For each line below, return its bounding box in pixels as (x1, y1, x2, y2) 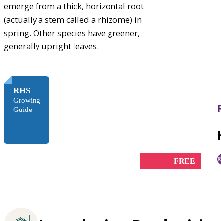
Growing (13, 96, 40, 104)
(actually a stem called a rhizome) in (4, 13, 142, 25)
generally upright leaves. (4, 40, 99, 52)
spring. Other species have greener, (4, 27, 140, 38)
